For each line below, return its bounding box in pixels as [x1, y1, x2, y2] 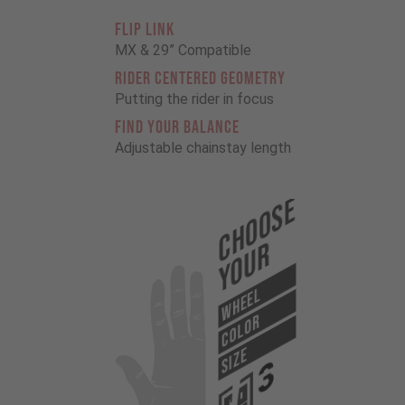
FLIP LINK [114, 19, 174, 42]
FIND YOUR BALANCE [114, 117, 240, 139]
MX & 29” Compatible [114, 42, 251, 60]
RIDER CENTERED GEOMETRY [114, 68, 286, 90]
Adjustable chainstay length [114, 139, 291, 157]
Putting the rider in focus [114, 90, 274, 108]
